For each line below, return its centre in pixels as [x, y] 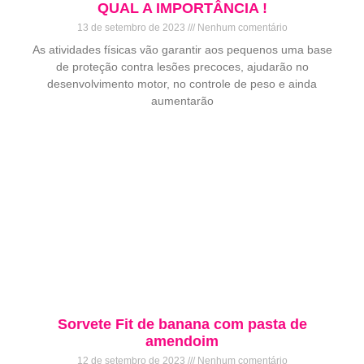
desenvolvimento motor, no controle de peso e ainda [182, 84]
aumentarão [182, 101]
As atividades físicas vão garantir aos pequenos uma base [182, 50]
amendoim [182, 342]
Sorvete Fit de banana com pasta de [182, 325]
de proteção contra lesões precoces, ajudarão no [182, 67]
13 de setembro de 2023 [132, 28]
